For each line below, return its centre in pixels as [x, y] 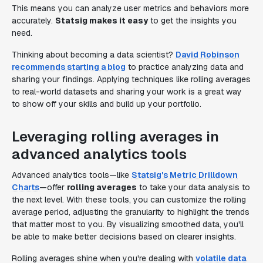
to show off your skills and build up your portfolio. [107, 104]
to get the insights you [192, 21]
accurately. [33, 21]
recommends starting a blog [69, 67]
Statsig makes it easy [102, 21]
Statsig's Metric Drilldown [185, 175]
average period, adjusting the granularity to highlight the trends [131, 212]
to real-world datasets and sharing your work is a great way [127, 92]
